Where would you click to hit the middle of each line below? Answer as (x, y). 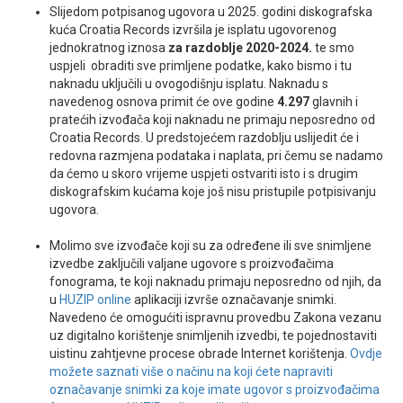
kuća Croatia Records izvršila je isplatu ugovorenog (193, 30)
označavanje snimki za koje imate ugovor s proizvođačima (215, 390)
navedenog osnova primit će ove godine (163, 102)
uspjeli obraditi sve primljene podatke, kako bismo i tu (201, 66)
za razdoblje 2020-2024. (240, 48)
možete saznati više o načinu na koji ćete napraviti (191, 372)
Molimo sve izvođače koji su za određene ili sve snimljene (210, 246)
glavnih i (334, 102)
